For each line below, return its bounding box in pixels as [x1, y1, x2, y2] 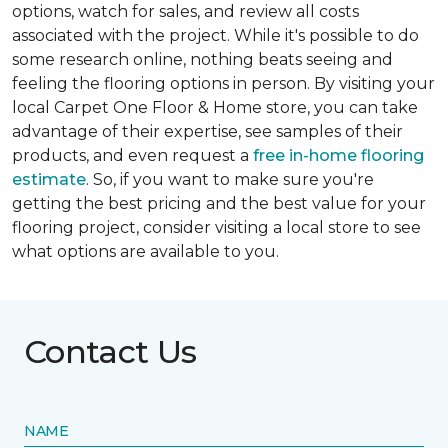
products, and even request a [12, 146, 253, 166]
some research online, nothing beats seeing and [12, 50, 393, 70]
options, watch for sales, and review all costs [12, 2, 359, 22]
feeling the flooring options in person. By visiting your [12, 74, 435, 94]
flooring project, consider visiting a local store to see [12, 218, 421, 238]
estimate [12, 170, 86, 190]
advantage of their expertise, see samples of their [12, 122, 403, 142]
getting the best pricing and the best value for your [12, 194, 426, 214]
